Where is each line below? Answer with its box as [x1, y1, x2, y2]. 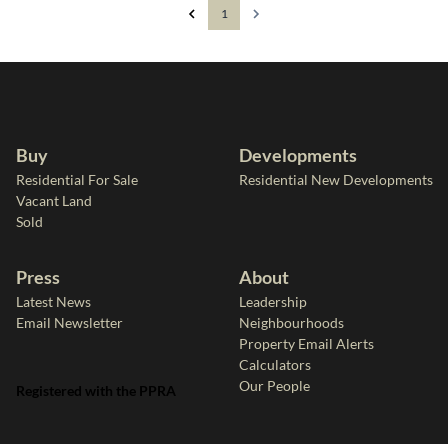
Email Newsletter [16, 314, 123, 331]
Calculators [239, 356, 312, 373]
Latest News [16, 293, 91, 310]
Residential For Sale [16, 171, 138, 188]
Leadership [239, 293, 308, 310]
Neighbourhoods [239, 314, 345, 331]
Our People [239, 377, 311, 394]
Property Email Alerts [239, 335, 375, 352]
